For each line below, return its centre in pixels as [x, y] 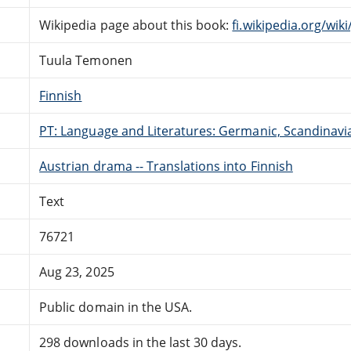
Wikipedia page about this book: [136, 25]
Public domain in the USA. [116, 307]
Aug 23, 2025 [77, 271]
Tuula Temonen [86, 60]
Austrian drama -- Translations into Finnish [166, 166]
